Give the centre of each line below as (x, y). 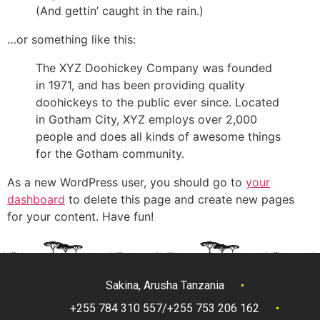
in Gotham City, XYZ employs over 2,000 (146, 120)
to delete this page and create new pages (180, 200)
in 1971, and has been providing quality (140, 85)
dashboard (36, 200)
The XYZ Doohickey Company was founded (154, 68)
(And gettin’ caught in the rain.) (120, 11)
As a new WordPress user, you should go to (126, 182)
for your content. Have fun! (80, 217)
